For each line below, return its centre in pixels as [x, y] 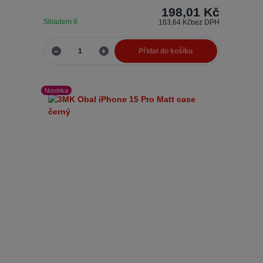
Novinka [57, 91]
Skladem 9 [61, 22]
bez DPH [205, 23]
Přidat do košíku [166, 51]
